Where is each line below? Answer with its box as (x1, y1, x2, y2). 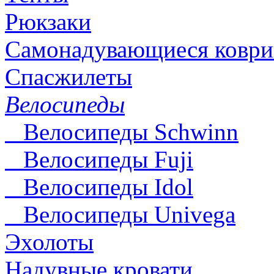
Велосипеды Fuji (5, 146, 193, 172)
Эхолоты (5, 228, 94, 255)
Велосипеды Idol (5, 173, 193, 200)
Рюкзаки (5, 8, 91, 35)
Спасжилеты (5, 63, 132, 90)
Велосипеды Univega (5, 201, 235, 228)
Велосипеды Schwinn (5, 118, 239, 145)
